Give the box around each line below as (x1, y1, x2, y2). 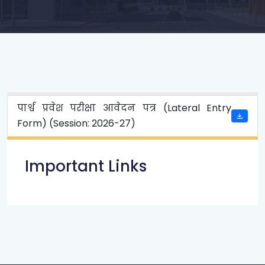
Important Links (25, 156, 147, 177)
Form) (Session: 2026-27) (17, 117, 135, 130)
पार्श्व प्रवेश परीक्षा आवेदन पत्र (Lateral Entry (17, 101, 232, 115)
